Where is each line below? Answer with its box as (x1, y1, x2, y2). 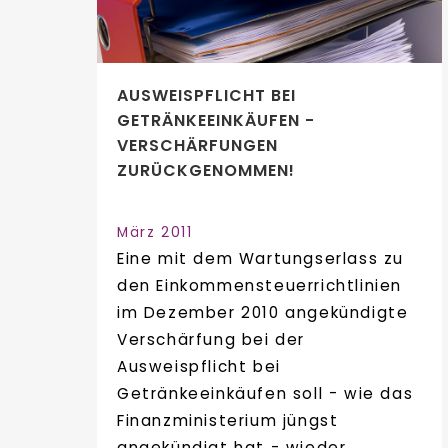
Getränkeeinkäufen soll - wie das (117, 383, 414, 405)
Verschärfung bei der (117, 329, 306, 351)
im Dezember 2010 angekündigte (117, 302, 409, 324)
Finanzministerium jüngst (117, 410, 339, 432)
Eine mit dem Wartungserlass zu (117, 248, 405, 270)
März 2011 (117, 223, 193, 243)
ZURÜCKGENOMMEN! (117, 159, 295, 183)
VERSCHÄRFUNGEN (117, 134, 278, 158)
